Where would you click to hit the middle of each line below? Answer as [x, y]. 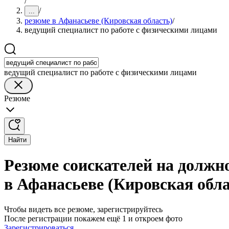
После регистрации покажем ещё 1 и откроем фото [93, 218]
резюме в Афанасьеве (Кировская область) [98, 21]
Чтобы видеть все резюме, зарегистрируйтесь [83, 209]
